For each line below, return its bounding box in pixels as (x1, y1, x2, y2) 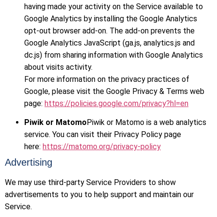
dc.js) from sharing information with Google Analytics (24, 50, 203, 60)
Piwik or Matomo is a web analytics (87, 118, 206, 127)
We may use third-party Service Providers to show (5, 178, 176, 187)
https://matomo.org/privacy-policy (43, 142, 161, 152)
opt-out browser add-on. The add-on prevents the (24, 26, 195, 35)
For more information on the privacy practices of (24, 74, 189, 84)
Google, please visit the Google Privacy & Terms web (24, 86, 204, 96)
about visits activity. (24, 62, 93, 72)
